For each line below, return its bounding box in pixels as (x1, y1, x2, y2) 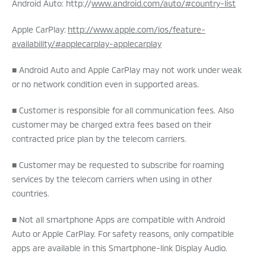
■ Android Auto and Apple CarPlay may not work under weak (12, 65, 242, 75)
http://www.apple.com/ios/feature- (68, 24, 205, 35)
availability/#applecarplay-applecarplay (12, 39, 161, 49)
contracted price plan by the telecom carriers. (12, 134, 186, 144)
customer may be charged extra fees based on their (12, 119, 211, 130)
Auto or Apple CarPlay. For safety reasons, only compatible (12, 229, 234, 239)
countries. (12, 188, 49, 199)
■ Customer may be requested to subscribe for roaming (12, 160, 224, 170)
